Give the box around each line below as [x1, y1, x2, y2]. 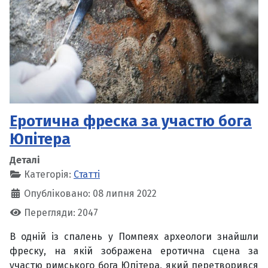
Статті [74, 168, 100, 180]
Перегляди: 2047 [24, 206, 98, 218]
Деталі [10, 154, 40, 166]
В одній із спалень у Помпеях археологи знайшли [10, 230, 258, 242]
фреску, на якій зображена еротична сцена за [10, 245, 258, 257]
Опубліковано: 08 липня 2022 [24, 187, 157, 199]
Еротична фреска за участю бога [10, 111, 252, 130]
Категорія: [22, 168, 74, 180]
